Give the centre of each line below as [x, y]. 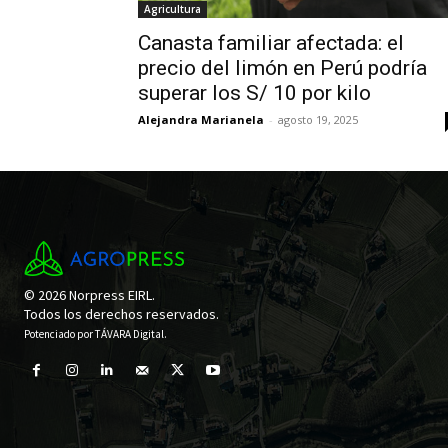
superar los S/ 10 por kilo [254, 93]
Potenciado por [59, 333]
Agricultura [172, 9]
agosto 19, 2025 [318, 120]
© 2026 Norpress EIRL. [89, 294]
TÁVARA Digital [129, 333]
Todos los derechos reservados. [121, 313]
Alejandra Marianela [201, 120]
